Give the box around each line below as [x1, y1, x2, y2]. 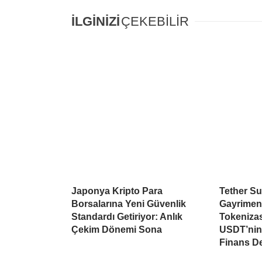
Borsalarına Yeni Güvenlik [71, 199, 186, 209]
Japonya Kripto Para [71, 186, 163, 196]
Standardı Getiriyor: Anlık [71, 212, 182, 222]
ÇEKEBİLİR [121, 14, 189, 29]
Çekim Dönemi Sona [71, 225, 162, 235]
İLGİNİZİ [71, 14, 120, 29]
